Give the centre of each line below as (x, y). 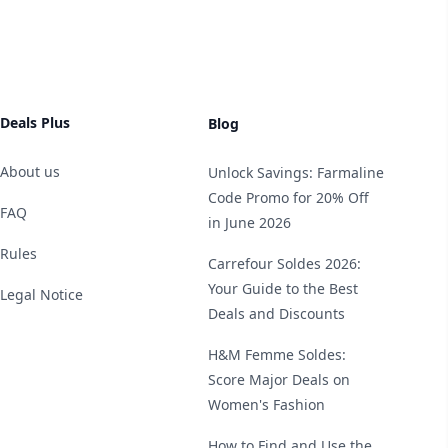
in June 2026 (249, 222)
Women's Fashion (266, 404)
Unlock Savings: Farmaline (296, 172)
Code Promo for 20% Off (288, 197)
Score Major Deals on (279, 379)
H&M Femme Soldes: (277, 354)
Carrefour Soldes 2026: (284, 263)
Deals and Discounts (276, 313)
